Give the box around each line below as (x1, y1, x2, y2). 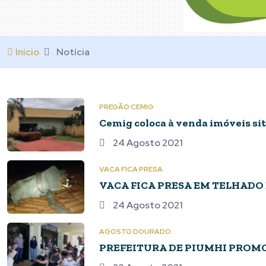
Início (15, 46, 39, 58)
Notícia (56, 46, 90, 58)
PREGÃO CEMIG (99, 102, 154, 112)
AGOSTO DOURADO (99, 227, 171, 236)
